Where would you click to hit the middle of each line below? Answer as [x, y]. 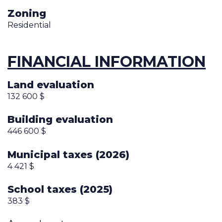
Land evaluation [51, 84]
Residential [29, 25]
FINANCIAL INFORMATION [107, 61]
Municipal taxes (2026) [68, 154]
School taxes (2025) [60, 190]
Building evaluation [60, 120]
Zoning [27, 13]
